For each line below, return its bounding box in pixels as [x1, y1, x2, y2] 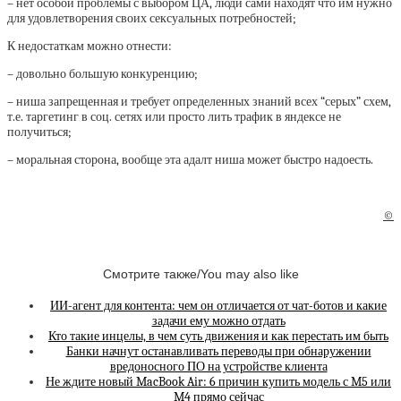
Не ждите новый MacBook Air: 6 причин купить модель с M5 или [46, 374, 391, 390]
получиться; [7, 124, 72, 140]
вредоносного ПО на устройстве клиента [109, 359, 328, 375]
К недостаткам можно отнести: [7, 38, 172, 54]
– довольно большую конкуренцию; [7, 65, 198, 81]
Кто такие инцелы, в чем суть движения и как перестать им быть [48, 328, 388, 345]
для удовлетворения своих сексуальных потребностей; [7, 10, 296, 26]
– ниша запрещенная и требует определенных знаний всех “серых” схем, [7, 93, 391, 109]
